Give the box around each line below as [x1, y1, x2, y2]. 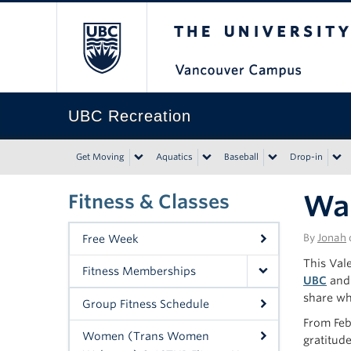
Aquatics [156, 151, 193, 162]
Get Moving [76, 151, 125, 162]
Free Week [82, 233, 139, 245]
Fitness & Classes [68, 190, 230, 213]
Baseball [224, 151, 259, 162]
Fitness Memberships [82, 265, 196, 277]
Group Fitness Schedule [82, 298, 209, 310]
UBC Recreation [68, 107, 191, 125]
